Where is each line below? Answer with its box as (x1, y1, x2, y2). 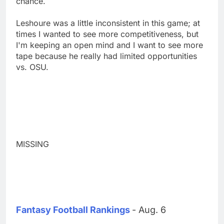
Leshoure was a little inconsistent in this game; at (16, 17, 200, 28)
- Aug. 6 (132, 204, 166, 215)
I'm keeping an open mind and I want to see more (16, 39, 203, 50)
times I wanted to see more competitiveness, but (16, 28, 198, 39)
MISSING (16, 138, 49, 149)
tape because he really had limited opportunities (16, 50, 197, 61)
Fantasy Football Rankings (16, 204, 130, 215)
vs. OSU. (16, 61, 48, 72)
